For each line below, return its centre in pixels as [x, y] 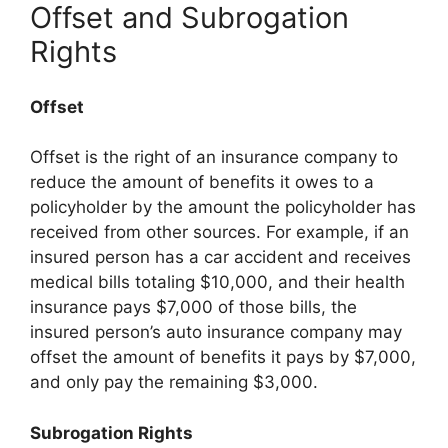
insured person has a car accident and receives [220, 257]
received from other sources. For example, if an [219, 232]
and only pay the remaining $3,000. [174, 382]
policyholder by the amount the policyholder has [223, 207]
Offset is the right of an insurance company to [214, 157]
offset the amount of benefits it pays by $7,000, [223, 357]
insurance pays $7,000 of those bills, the [193, 307]
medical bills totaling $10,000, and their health [217, 282]
